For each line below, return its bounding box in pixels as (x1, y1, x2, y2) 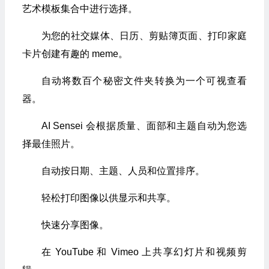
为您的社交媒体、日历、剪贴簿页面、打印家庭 (41, 30, 247, 41)
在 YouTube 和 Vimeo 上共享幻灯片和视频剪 (41, 246, 247, 257)
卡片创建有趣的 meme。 (22, 48, 128, 59)
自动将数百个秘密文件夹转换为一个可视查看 (41, 75, 247, 86)
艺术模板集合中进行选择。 (22, 3, 138, 14)
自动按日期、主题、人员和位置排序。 (41, 165, 205, 176)
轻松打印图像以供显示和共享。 (41, 192, 176, 203)
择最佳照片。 (22, 138, 80, 149)
